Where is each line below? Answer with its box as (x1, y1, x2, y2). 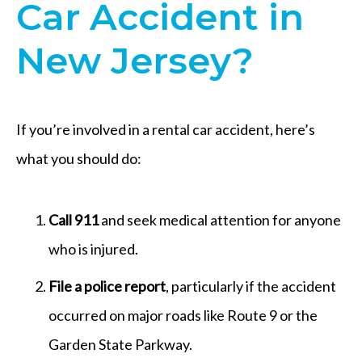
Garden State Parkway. (48, 335, 192, 353)
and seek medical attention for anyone (99, 210, 341, 229)
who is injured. (48, 239, 138, 258)
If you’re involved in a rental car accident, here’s (16, 120, 315, 138)
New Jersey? (16, 37, 254, 82)
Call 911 (48, 210, 99, 229)
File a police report (48, 276, 166, 295)
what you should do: (16, 149, 141, 167)
